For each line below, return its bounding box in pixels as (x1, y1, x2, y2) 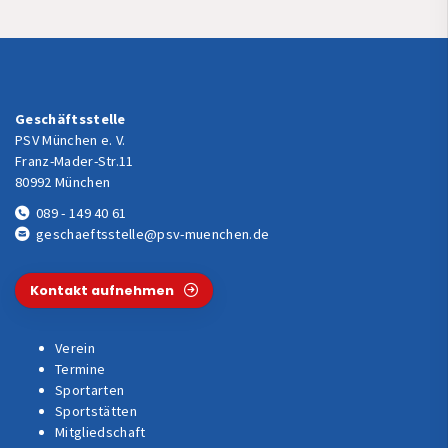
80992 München (15, 173, 111, 192)
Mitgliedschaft (55, 423, 146, 442)
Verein (55, 339, 95, 358)
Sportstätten (55, 402, 137, 421)
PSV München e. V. (15, 131, 126, 150)
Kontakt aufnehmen (30, 282, 174, 300)
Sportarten (55, 381, 125, 400)
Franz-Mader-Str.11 (15, 152, 134, 171)
